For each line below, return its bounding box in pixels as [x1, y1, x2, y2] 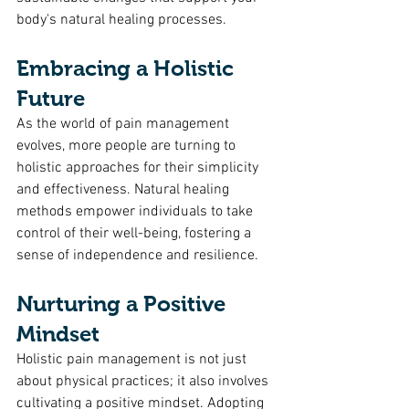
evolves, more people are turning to [16, 137, 239, 155]
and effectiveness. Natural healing [16, 181, 233, 199]
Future [16, 86, 85, 110]
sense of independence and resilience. [16, 246, 258, 265]
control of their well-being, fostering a [16, 225, 255, 243]
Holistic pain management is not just [16, 351, 250, 369]
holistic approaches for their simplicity [16, 159, 262, 177]
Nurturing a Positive [16, 291, 231, 316]
